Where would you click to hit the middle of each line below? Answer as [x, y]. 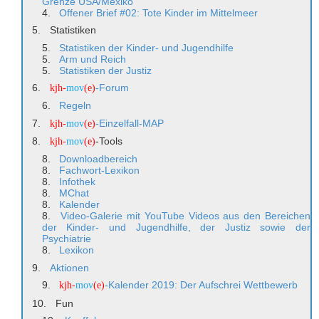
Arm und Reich [93, 59]
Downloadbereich [99, 159]
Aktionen [69, 267]
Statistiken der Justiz [106, 70]
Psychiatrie [66, 239]
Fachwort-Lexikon [100, 171]
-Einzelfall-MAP [129, 123]
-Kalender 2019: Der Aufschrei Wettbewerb [202, 285]
